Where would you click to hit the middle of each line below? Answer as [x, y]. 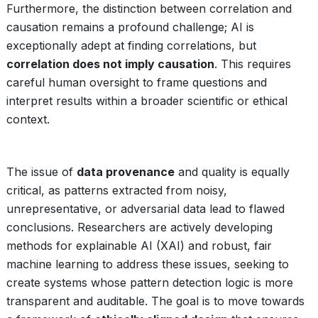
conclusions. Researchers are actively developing [139, 227]
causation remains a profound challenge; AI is [130, 27]
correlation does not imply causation [110, 64]
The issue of [42, 172]
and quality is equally [232, 172]
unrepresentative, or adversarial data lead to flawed [146, 209]
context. [28, 119]
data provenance [126, 172]
